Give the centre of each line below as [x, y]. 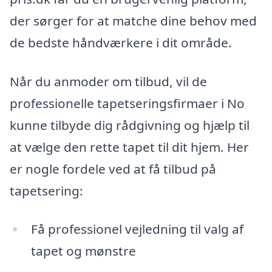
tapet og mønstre [83, 251]
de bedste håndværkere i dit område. [121, 42]
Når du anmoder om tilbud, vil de [108, 81]
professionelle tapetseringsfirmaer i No [127, 103]
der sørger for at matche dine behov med [133, 20]
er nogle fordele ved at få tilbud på [113, 168]
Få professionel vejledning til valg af [137, 229]
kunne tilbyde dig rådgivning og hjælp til [130, 125]
